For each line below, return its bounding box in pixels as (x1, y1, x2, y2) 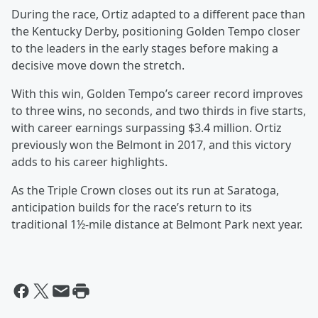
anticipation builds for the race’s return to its (11, 199, 252, 216)
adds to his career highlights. (11, 154, 168, 170)
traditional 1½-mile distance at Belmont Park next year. (11, 216, 302, 233)
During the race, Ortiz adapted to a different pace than (11, 6, 305, 23)
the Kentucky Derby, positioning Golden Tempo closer (11, 23, 300, 40)
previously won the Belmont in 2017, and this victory (11, 137, 291, 153)
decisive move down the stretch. (11, 57, 185, 74)
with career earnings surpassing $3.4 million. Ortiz (11, 120, 282, 136)
